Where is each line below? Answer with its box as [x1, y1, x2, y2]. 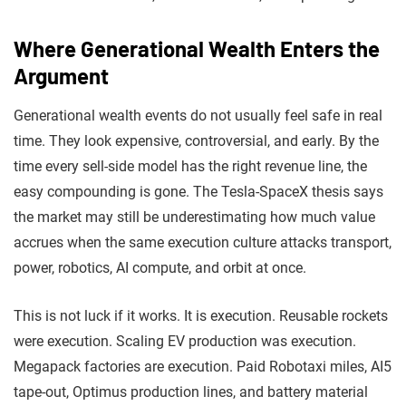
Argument [14, 62, 109, 89]
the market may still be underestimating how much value [14, 208, 375, 226]
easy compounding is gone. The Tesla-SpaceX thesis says [14, 182, 383, 200]
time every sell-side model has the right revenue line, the [14, 157, 367, 175]
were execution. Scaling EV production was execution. [14, 332, 356, 350]
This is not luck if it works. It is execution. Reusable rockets [14, 306, 388, 324]
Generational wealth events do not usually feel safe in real [14, 106, 382, 124]
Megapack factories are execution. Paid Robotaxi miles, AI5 [14, 357, 391, 375]
